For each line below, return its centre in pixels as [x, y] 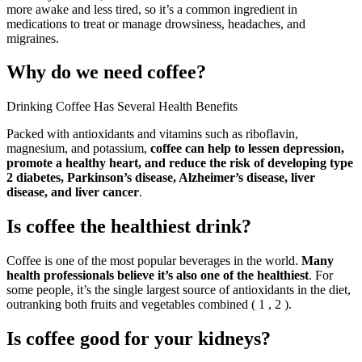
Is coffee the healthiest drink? [129, 227]
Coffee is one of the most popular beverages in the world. [154, 261]
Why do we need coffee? [106, 72]
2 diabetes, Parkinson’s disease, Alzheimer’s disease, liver [161, 178]
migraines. [33, 38]
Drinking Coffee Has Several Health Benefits [122, 107]
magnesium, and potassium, [78, 149]
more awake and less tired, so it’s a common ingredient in [152, 9]
